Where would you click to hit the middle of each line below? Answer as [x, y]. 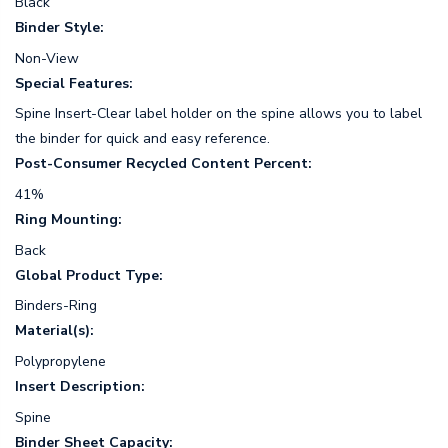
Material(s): [54, 331]
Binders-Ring [56, 306]
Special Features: [74, 83]
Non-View [47, 58]
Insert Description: [80, 387]
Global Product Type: [89, 275]
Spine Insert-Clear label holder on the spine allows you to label [218, 114]
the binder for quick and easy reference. [142, 139]
